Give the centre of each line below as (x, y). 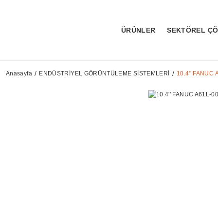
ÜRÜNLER (138, 30)
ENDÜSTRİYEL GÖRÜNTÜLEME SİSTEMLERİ (104, 73)
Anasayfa (19, 73)
